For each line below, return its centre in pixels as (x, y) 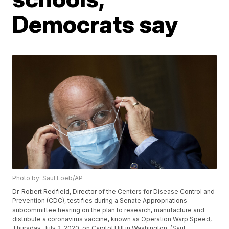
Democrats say (95, 24)
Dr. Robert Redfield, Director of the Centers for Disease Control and (114, 192)
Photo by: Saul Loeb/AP (48, 178)
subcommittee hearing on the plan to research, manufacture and (109, 210)
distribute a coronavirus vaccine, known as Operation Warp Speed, (112, 219)
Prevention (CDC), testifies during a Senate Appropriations (100, 201)
